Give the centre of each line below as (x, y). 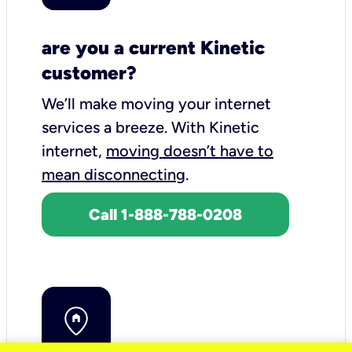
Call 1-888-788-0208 (165, 214)
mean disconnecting (114, 174)
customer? (89, 72)
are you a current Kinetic (153, 47)
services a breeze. (106, 127)
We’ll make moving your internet (156, 103)
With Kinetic (215, 127)
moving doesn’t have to (190, 150)
